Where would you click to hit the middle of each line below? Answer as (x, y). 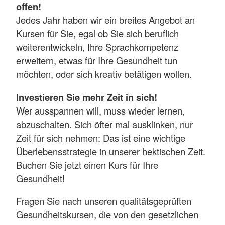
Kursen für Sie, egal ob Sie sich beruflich (97, 33)
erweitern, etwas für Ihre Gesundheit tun (97, 61)
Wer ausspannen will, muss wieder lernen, (100, 110)
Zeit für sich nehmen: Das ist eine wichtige (101, 137)
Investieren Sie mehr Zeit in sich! (87, 97)
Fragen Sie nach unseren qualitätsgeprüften (104, 201)
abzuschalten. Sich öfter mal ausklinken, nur (104, 124)
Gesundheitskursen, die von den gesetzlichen (107, 215)
